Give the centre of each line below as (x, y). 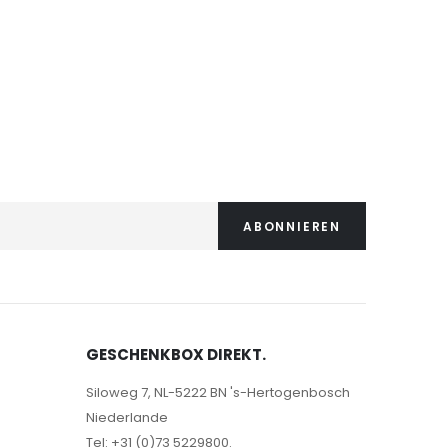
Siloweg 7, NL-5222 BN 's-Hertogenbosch (218, 392)
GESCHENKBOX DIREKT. (176, 354)
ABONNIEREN (292, 226)
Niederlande (127, 417)
